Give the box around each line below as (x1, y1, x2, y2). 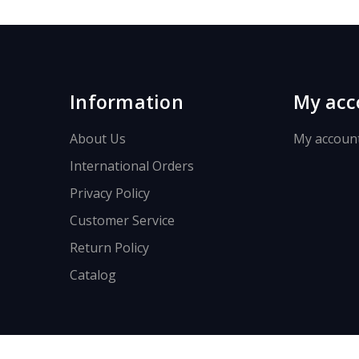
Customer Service (70, 212, 175, 230)
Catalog (70, 266, 116, 284)
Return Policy (70, 239, 149, 257)
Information (70, 89, 184, 115)
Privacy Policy (70, 184, 150, 203)
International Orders (70, 157, 194, 175)
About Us (70, 130, 126, 148)
